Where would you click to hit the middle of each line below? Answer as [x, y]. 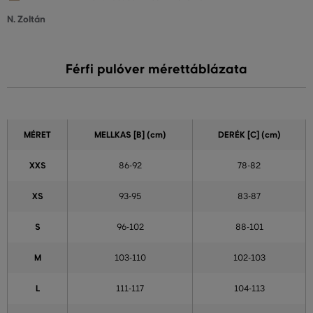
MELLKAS [112, 135]
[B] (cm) [148, 135]
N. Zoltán [26, 20]
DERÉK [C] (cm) [249, 135]
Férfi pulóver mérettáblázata [156, 70]
